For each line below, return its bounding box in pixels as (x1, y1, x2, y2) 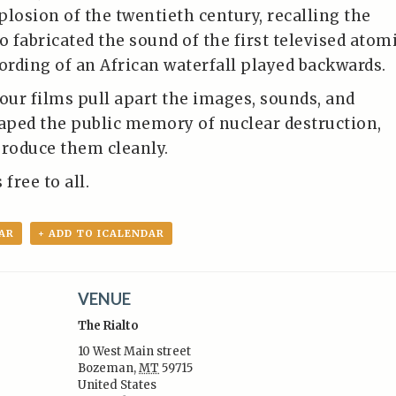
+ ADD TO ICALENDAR (38, 227, 164, 240)
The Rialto (78, 318, 140, 333)
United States (78, 377, 157, 392)
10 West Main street (78, 344, 192, 359)
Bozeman (78, 361, 134, 376)
